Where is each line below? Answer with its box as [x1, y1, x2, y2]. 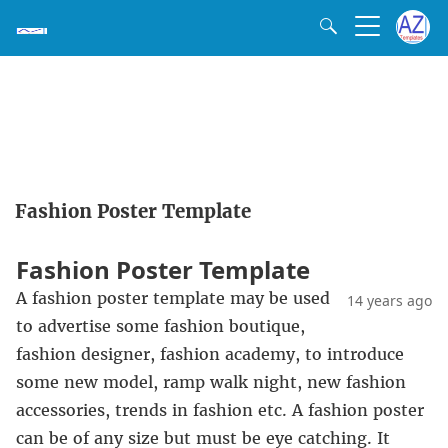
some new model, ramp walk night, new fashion [16, 372, 406, 392]
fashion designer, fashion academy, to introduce [16, 344, 404, 364]
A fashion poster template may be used [16, 288, 330, 308]
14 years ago [347, 291, 432, 310]
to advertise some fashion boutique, [16, 316, 305, 336]
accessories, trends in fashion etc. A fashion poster [16, 400, 424, 420]
